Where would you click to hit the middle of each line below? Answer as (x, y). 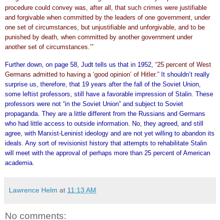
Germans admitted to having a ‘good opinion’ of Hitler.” (83, 74)
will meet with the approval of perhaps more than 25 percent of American (108, 153)
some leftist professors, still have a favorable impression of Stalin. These (109, 94)
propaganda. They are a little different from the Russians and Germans (105, 113)
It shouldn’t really (185, 74)
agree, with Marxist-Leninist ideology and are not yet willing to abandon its (110, 133)
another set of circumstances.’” (49, 47)
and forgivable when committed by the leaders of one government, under (108, 17)
